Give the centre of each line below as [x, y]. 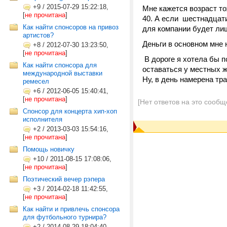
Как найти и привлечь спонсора [71, 209]
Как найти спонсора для [60, 65]
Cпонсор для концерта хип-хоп [70, 111]
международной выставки [63, 73]
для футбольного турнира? [65, 217]
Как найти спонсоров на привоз [71, 27]
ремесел [36, 81]
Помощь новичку [49, 149]
